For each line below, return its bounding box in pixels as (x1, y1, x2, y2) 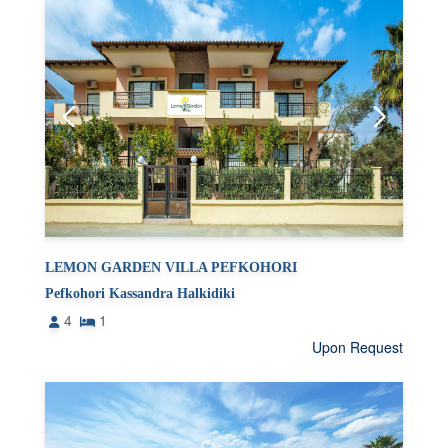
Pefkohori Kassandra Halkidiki (45, 285, 236, 301)
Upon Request (311, 336, 403, 357)
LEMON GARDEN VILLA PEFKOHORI (45, 259, 298, 275)
